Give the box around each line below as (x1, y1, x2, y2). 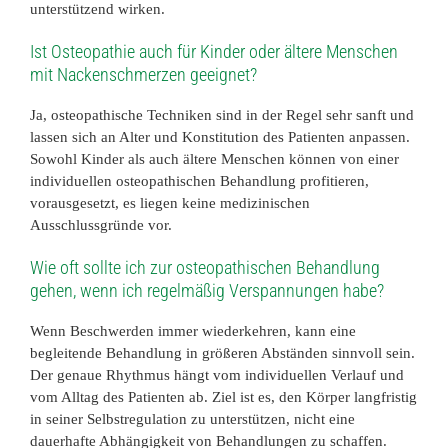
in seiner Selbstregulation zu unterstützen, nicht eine (30, 410, 355, 427)
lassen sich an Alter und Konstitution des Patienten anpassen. (30, 128, 410, 145)
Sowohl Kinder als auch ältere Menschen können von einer (30, 150, 399, 167)
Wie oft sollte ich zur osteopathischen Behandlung (30, 256, 380, 278)
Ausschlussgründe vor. (30, 216, 172, 233)
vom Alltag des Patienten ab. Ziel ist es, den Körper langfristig (30, 388, 417, 405)
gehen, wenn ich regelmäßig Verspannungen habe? (30, 279, 384, 301)
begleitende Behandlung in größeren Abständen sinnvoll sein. (30, 344, 415, 361)
